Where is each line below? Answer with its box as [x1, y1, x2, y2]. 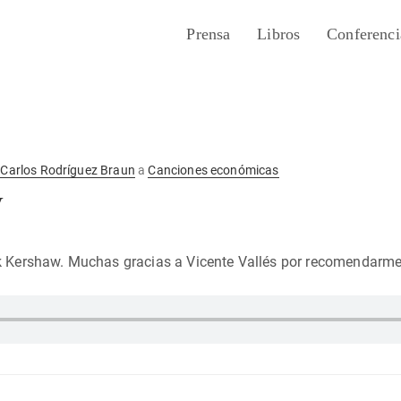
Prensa [186, 25, 231, 44]
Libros [257, 25, 301, 44]
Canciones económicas [148, 163, 279, 177]
